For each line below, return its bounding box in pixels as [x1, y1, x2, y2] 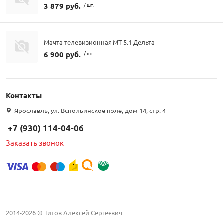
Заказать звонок [6, 138, 64, 148]
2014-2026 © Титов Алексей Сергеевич [6, 208, 122, 217]
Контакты [6, 90, 42, 101]
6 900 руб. [44, 49, 81, 59]
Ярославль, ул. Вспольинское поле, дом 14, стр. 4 [13, 106, 166, 115]
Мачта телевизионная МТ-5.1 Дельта [44, 37, 155, 46]
